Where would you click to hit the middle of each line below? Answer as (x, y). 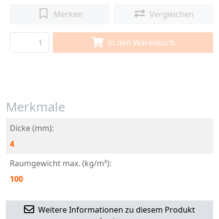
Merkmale (35, 107)
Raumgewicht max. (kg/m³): (61, 163)
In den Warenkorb (142, 43)
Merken (68, 14)
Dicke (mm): (32, 128)
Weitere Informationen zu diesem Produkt (117, 210)
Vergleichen (172, 14)
